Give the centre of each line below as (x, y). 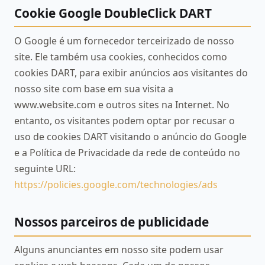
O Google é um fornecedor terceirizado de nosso (124, 41)
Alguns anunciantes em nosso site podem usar (119, 250)
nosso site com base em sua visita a (94, 89)
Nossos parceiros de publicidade (112, 222)
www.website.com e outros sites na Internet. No (122, 105)
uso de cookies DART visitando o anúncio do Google (130, 137)
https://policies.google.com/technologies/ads (116, 185)
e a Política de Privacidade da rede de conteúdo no (127, 153)
